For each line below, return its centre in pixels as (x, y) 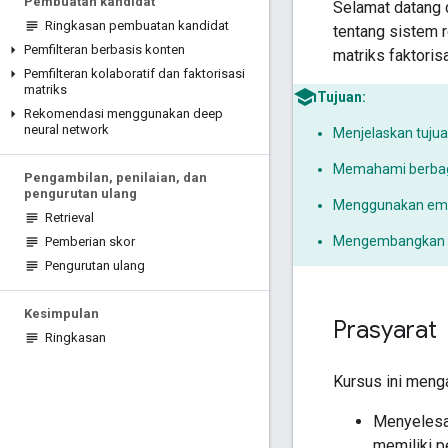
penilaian (144, 177)
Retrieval (69, 217)
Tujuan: (341, 96)
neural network (66, 129)
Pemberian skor (90, 241)
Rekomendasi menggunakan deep (123, 113)
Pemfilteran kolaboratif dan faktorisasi (134, 73)
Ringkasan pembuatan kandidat (137, 25)
